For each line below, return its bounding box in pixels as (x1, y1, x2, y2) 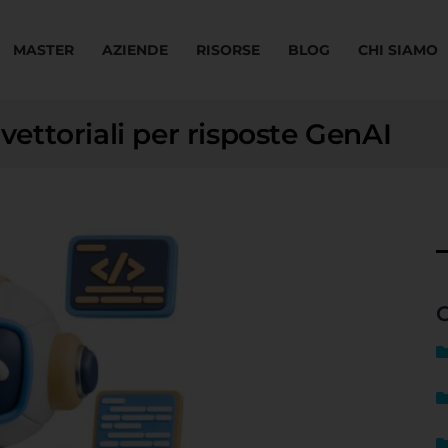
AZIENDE (102, 41, 168, 59)
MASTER (13, 41, 74, 59)
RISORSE (196, 41, 260, 59)
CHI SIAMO (358, 41, 438, 59)
